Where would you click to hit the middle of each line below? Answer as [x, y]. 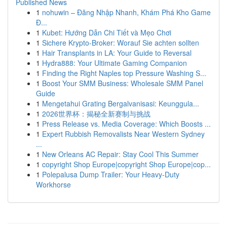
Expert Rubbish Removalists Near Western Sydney [123, 134]
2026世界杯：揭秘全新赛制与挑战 [96, 113]
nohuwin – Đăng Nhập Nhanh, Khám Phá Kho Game [126, 12]
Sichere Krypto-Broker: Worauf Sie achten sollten [121, 43]
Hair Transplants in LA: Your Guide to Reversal [117, 53]
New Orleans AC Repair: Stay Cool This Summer [120, 154]
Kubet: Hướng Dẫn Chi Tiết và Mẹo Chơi [107, 32]
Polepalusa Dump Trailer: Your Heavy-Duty [111, 174]
